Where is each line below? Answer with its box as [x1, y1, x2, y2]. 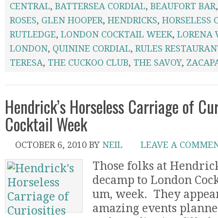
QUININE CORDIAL [53, 43, 130, 54]
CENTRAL [10, 1, 50, 11]
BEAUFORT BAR [150, 1, 216, 11]
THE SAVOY [133, 57, 182, 68]
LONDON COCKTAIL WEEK [61, 29, 172, 39]
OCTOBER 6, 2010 [15, 140, 87, 150]
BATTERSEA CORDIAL [55, 1, 145, 11]
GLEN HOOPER [41, 15, 103, 25]
